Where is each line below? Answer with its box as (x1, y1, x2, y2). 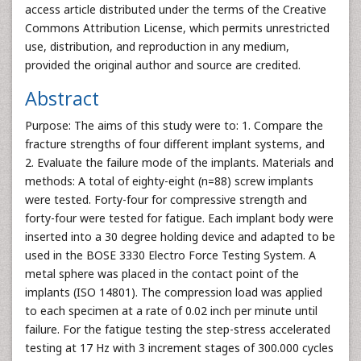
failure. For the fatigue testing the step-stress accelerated (25, 322, 330, 337)
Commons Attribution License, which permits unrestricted (25, 20, 330, 35)
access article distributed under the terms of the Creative (25, 2, 326, 17)
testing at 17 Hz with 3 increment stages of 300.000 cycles (25, 340, 334, 355)
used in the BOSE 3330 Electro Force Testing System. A (25, 247, 316, 263)
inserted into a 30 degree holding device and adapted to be (25, 229, 335, 244)
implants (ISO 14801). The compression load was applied (25, 284, 322, 300)
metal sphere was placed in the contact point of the (25, 266, 299, 281)
